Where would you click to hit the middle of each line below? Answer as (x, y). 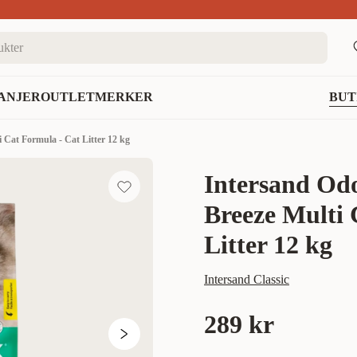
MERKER (124, 97)
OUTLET (68, 97)
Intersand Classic (247, 279)
